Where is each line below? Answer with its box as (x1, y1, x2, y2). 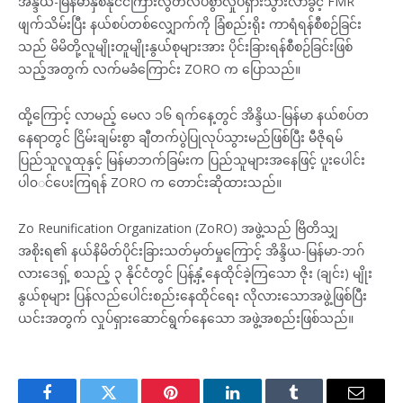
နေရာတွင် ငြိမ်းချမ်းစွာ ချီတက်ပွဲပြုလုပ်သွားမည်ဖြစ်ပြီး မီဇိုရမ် (18, 128, 343, 146)
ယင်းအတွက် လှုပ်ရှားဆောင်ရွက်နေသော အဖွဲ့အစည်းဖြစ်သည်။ (18, 309, 354, 327)
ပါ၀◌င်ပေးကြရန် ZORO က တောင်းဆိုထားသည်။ (18, 173, 282, 191)
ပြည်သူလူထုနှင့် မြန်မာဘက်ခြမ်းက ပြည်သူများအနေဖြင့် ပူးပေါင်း (18, 150, 365, 168)
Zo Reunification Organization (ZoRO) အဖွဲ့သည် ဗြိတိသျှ (18, 219, 338, 237)
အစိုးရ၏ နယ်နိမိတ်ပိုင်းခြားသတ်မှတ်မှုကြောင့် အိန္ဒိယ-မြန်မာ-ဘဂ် (18, 241, 364, 259)
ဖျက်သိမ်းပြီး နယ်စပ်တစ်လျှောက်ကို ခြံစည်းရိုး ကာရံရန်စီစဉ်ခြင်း (18, 14, 362, 32)
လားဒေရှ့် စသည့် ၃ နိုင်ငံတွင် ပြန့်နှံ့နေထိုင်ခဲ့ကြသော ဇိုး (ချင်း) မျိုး (18, 264, 372, 282)
